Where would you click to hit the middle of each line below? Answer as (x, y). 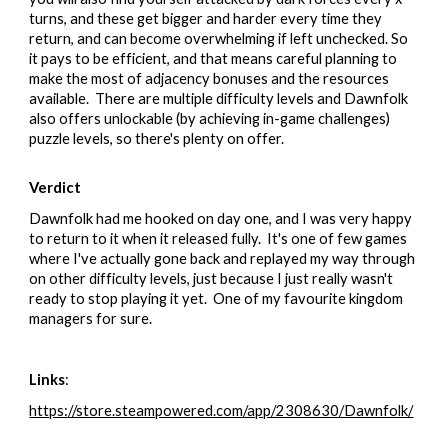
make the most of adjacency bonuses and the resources (209, 79)
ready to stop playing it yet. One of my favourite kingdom (216, 298)
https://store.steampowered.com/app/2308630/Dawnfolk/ (221, 410)
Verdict (55, 187)
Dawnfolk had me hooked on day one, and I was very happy (221, 218)
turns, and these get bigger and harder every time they (206, 19)
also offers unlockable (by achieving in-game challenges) (210, 119)
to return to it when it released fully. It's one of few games (218, 238)
